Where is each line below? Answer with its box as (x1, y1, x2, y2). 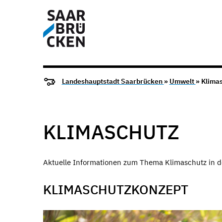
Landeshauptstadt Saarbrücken (61, 77, 164, 86)
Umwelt (169, 77, 196, 86)
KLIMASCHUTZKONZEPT (43, 181, 188, 198)
